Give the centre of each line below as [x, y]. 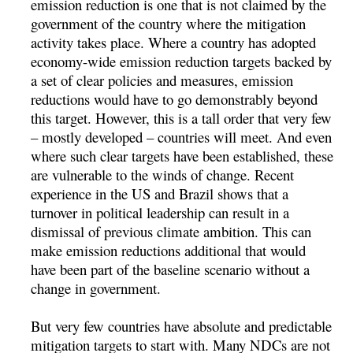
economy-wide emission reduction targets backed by [182, 61]
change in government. [96, 288]
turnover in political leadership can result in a [160, 212]
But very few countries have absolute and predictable [182, 325]
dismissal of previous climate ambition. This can [171, 231]
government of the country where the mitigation [169, 23]
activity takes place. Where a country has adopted [174, 42]
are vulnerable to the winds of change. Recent [163, 174]
